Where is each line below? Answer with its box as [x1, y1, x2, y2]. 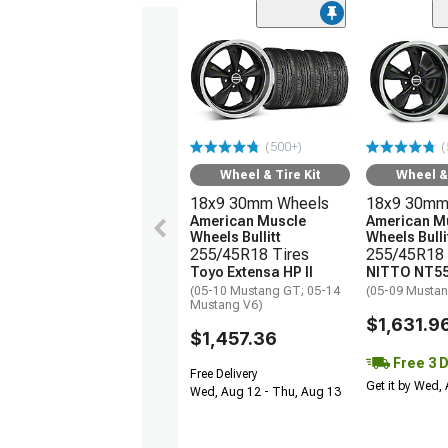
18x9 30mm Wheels [190, 193, 329, 213]
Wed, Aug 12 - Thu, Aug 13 [190, 384, 341, 399]
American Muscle [190, 212, 306, 229]
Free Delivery [190, 366, 258, 381]
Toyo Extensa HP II [190, 263, 313, 280]
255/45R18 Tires [190, 244, 309, 264]
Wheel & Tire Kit [220, 167, 320, 182]
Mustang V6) [190, 297, 263, 312]
